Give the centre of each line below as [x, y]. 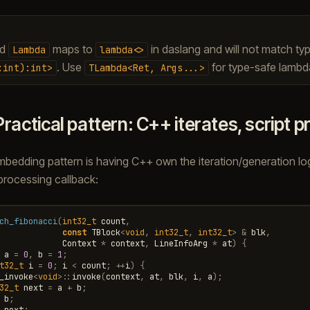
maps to [72, 49]
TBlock [106, 232]
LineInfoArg [181, 243]
